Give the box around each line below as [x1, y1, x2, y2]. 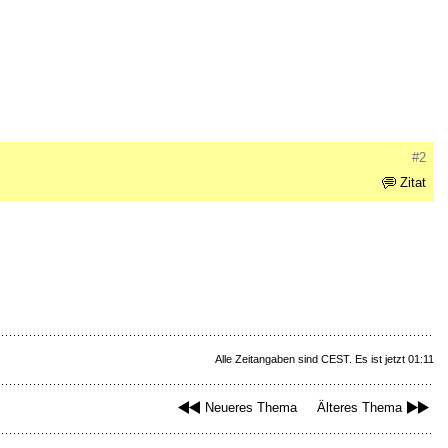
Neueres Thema [205, 400, 297, 416]
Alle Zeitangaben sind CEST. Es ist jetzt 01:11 [215, 353, 434, 366]
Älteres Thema [317, 400, 402, 416]
